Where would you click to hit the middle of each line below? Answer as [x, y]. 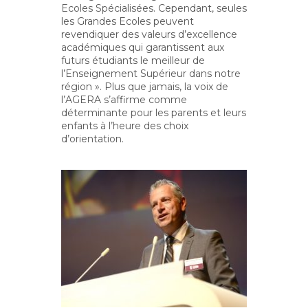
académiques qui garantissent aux [143, 47]
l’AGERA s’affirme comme [124, 100]
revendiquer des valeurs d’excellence [149, 34]
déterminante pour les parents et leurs [154, 113]
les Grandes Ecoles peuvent [128, 21]
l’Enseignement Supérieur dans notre [151, 74]
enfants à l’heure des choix [125, 126]
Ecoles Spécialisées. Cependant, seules [154, 8]
